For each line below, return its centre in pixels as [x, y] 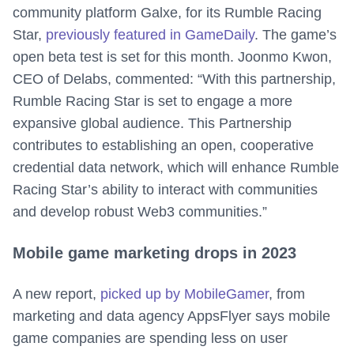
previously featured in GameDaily [150, 35]
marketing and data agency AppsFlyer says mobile [171, 316]
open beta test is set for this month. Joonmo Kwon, [172, 57]
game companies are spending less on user [150, 339]
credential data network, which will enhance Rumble [176, 168]
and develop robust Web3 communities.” [140, 212]
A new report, [56, 294]
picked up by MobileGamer [185, 294]
